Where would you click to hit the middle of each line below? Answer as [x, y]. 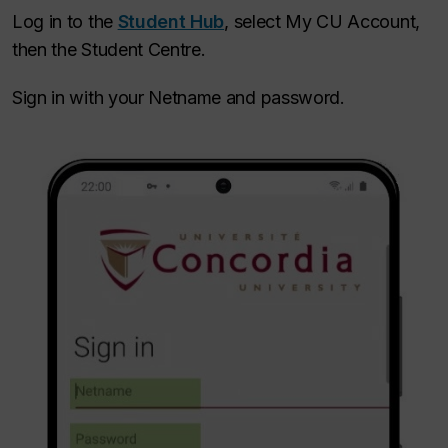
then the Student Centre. [109, 49]
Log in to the [65, 21]
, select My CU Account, [322, 21]
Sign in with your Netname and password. [178, 97]
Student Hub [171, 21]
